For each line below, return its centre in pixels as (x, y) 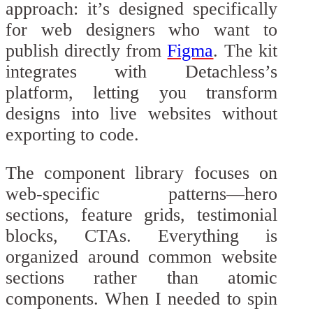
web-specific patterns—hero (141, 194)
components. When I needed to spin (141, 299)
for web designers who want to (141, 29)
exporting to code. (72, 134)
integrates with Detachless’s (141, 71)
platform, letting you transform (141, 92)
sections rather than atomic (141, 278)
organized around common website (141, 257)
